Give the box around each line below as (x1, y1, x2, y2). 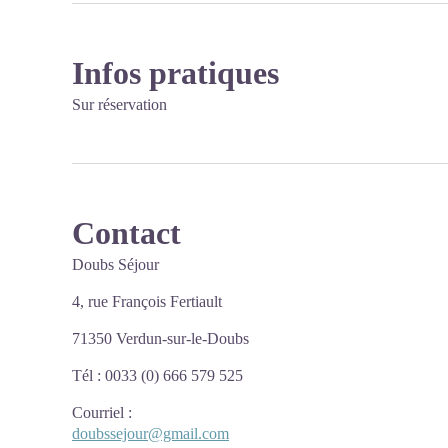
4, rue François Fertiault (72, 293, 222, 310)
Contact (72, 215, 181, 251)
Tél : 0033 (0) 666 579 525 (72, 367, 243, 384)
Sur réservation (72, 96, 167, 113)
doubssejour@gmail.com (72, 425, 229, 442)
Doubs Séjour (72, 256, 159, 273)
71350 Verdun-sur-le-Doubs (72, 330, 249, 347)
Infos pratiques (72, 55, 279, 91)
